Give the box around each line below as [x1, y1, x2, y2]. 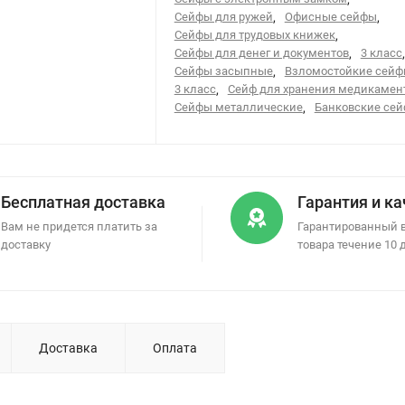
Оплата [153, 341, 197, 355]
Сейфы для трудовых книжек [174, 28, 335, 42]
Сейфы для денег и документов [174, 46, 349, 60]
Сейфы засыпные [174, 64, 273, 78]
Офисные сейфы [284, 10, 377, 24]
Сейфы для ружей [174, 10, 273, 24]
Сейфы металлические [174, 100, 303, 114]
